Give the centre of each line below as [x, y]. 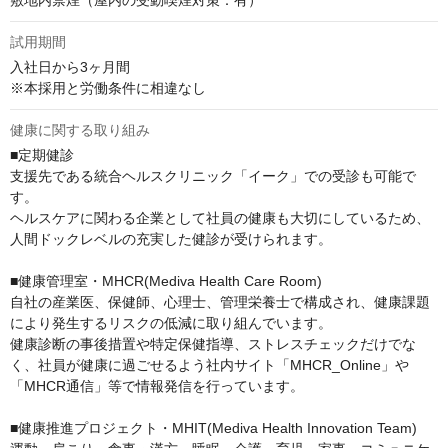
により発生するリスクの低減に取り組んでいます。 [171, 323]
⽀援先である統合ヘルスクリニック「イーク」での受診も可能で [213, 176]
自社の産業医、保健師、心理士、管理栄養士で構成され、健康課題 [220, 302]
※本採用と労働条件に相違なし [108, 88]
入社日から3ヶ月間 [70, 67]
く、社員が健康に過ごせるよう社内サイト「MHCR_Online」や [209, 365]
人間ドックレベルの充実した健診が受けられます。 [171, 239]
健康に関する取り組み [80, 130]
